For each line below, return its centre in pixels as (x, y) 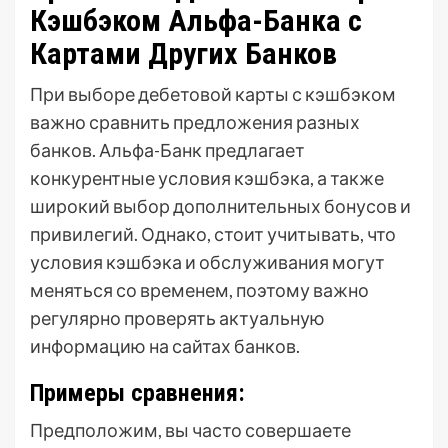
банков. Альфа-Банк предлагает (167, 150)
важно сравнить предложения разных (195, 122)
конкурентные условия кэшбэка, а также (207, 178)
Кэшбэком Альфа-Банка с (196, 20)
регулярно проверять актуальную (177, 318)
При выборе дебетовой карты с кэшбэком (213, 94)
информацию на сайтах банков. (165, 346)
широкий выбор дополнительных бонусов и (220, 206)
